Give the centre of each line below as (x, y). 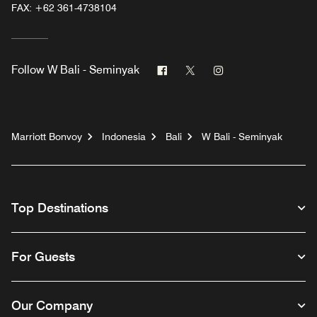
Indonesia (124, 136)
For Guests (43, 256)
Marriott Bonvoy (47, 136)
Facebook (192, 69)
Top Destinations (60, 207)
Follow (28, 69)
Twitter (213, 69)
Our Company (52, 305)
